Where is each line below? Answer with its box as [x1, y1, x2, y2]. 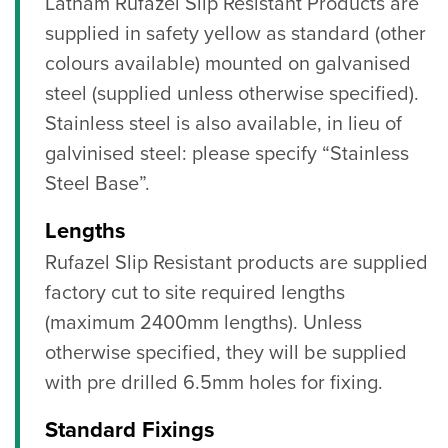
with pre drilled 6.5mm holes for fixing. [45, 371, 383, 396]
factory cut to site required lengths [45, 281, 345, 306]
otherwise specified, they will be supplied [45, 341, 407, 366]
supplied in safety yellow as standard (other [45, 22, 426, 47]
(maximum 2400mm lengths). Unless [45, 311, 362, 336]
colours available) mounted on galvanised [45, 52, 411, 77]
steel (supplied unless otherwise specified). [45, 82, 419, 107]
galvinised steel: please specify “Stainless [45, 142, 409, 167]
